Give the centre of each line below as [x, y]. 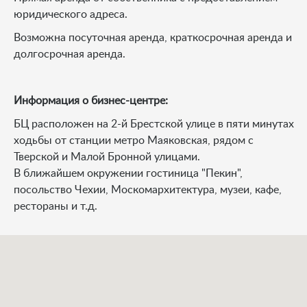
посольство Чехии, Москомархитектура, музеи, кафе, [148, 190]
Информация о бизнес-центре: [91, 101]
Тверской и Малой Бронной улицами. [108, 157]
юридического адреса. [71, 14]
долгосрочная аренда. [70, 54]
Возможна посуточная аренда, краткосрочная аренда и [153, 38]
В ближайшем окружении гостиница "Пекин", [128, 173]
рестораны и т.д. [56, 206]
